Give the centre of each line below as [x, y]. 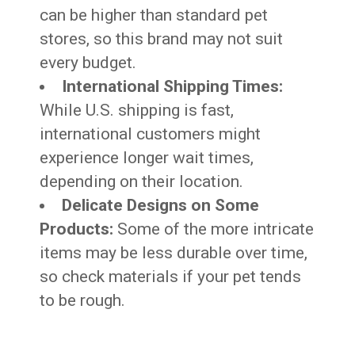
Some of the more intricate [214, 229]
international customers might [151, 134]
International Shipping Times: [173, 87]
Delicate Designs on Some [161, 206]
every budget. [88, 63]
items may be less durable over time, [174, 253]
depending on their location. [142, 182]
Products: [77, 229]
